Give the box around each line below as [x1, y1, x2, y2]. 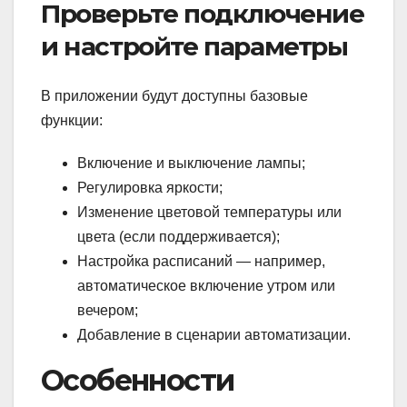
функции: [41, 112, 103, 128]
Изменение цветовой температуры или [77, 203, 342, 220]
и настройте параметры [41, 31, 348, 63]
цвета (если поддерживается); [77, 228, 280, 244]
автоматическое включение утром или [77, 277, 335, 293]
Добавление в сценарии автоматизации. [77, 326, 351, 342]
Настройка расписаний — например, [77, 253, 325, 269]
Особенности [41, 362, 234, 398]
